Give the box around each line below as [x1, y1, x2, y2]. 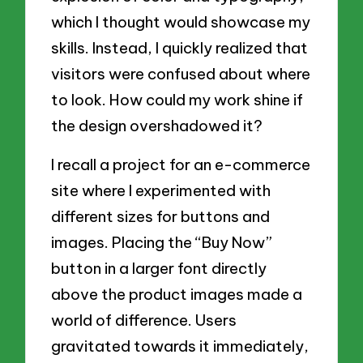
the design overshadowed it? [51, 115, 263, 135]
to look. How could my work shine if [51, 89, 304, 109]
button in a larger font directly [51, 258, 267, 278]
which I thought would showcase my [51, 11, 311, 32]
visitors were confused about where [51, 63, 311, 83]
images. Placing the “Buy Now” [51, 232, 273, 252]
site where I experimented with [51, 180, 271, 200]
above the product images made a [51, 284, 303, 304]
